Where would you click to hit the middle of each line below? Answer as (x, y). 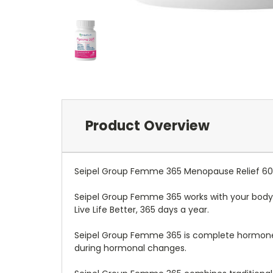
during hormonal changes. (130, 248)
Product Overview (147, 126)
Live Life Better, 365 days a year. (142, 209)
